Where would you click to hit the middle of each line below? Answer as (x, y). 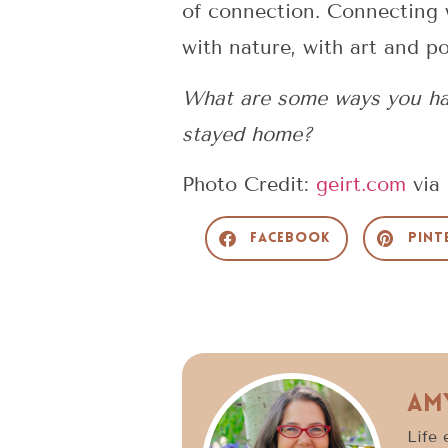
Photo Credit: (249, 184)
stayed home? (247, 133)
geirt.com (361, 184)
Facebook (290, 239)
